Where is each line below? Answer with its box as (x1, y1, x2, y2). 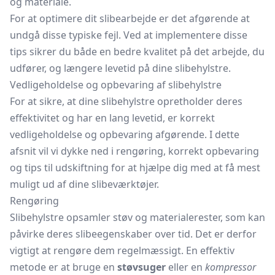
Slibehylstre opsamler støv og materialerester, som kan (10, 211, 265, 224)
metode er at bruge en (10, 260, 117, 274)
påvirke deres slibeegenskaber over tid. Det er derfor (10, 227, 257, 241)
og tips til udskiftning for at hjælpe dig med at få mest (10, 161, 260, 174)
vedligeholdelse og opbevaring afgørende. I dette (10, 128, 239, 141)
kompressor (205, 260, 256, 274)
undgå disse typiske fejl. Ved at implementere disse (10, 28, 247, 42)
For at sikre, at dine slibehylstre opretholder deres (10, 95, 242, 108)
